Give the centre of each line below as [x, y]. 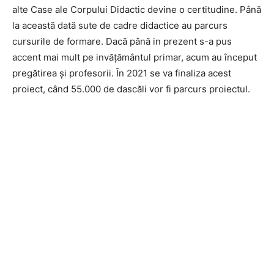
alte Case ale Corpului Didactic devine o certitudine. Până [137, 9]
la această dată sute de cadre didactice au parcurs [120, 25]
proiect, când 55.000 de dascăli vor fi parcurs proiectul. [131, 89]
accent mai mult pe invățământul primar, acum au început [135, 57]
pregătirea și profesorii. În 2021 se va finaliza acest [122, 73]
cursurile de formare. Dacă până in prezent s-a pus [122, 41]
